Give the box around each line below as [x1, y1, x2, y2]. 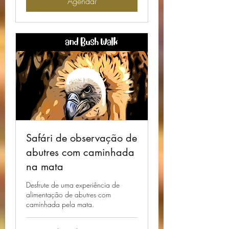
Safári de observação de [26, 131, 137, 145]
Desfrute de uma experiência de [26, 179, 120, 190]
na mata [26, 159, 63, 173]
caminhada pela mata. [26, 199, 94, 209]
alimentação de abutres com [26, 189, 111, 199]
